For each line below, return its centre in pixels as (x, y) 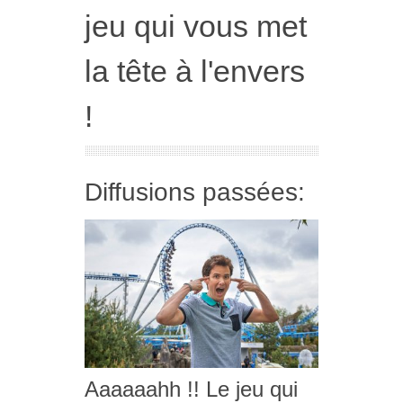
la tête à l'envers (195, 71)
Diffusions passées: (195, 192)
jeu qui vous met (196, 26)
